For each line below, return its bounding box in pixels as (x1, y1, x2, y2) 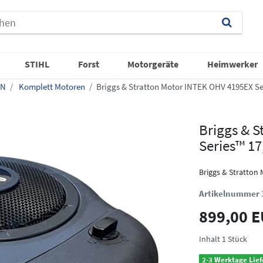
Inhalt (199, 233, 222, 244)
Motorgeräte (127, 58, 179, 70)
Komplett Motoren (17, 80, 85, 92)
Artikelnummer (199, 187, 261, 199)
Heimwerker (207, 58, 258, 70)
